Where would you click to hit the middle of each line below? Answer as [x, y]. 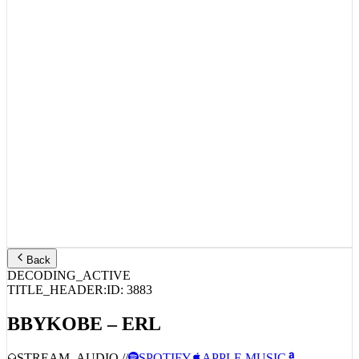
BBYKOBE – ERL [84, 343]
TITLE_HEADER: [57, 309]
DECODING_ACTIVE [69, 295]
